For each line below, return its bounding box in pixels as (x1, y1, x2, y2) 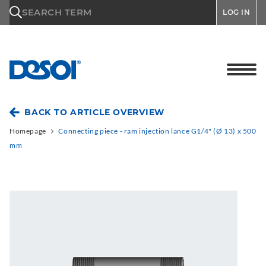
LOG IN (223, 8, 250, 17)
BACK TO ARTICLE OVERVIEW (24, 107, 164, 118)
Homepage (9, 126, 46, 135)
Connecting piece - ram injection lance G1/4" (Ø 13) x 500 (58, 126, 256, 135)
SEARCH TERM (22, 7, 92, 18)
